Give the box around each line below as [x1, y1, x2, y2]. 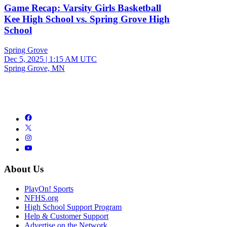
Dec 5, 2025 [4, 55, 44, 64]
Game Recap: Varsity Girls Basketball [4, 3, 161, 14]
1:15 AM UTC [49, 55, 97, 64]
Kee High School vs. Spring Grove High [4, 14, 170, 25]
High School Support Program [24, 202, 122, 211]
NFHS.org [24, 193, 58, 202]
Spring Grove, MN [4, 64, 65, 73]
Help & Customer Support [24, 211, 108, 220]
